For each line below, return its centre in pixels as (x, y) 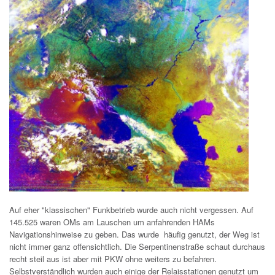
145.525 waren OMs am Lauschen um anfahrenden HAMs (112, 222)
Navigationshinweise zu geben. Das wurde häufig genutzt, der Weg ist (134, 234)
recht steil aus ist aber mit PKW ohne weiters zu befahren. (113, 259)
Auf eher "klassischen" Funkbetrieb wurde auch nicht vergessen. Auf (131, 210)
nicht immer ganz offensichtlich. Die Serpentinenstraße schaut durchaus (137, 247)
